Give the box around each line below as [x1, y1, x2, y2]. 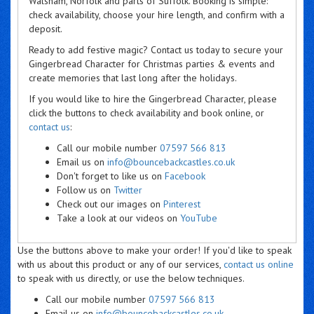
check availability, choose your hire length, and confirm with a [29, 8, 285, 21]
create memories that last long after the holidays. [29, 71, 237, 84]
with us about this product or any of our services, [18, 257, 224, 271]
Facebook [165, 169, 205, 182]
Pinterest [163, 197, 200, 210]
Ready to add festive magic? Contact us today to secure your [29, 43, 283, 56]
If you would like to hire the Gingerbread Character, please [29, 92, 277, 105]
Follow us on [57, 183, 114, 196]
